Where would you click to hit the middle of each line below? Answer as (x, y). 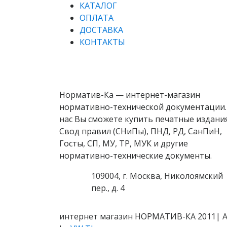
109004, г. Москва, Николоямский (157, 176)
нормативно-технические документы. (136, 155)
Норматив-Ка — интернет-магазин (130, 94)
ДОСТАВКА (101, 30)
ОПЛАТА (97, 17)
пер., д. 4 (108, 188)
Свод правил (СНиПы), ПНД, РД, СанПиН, (141, 131)
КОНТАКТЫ (102, 42)
